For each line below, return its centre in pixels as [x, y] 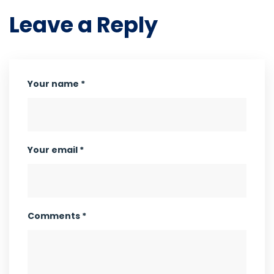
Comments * [57, 216]
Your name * [56, 84]
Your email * [56, 150]
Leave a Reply [83, 25]
